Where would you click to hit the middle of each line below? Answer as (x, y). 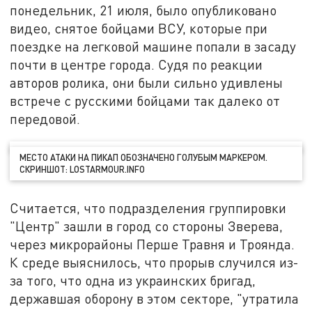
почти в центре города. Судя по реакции (136, 64)
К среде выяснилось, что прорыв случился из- (155, 262)
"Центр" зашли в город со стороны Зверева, (147, 226)
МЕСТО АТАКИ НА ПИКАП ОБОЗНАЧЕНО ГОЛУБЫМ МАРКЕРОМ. (144, 158)
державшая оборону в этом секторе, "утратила (155, 298)
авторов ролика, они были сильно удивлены (147, 82)
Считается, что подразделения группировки (148, 208)
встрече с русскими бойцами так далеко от (145, 100)
